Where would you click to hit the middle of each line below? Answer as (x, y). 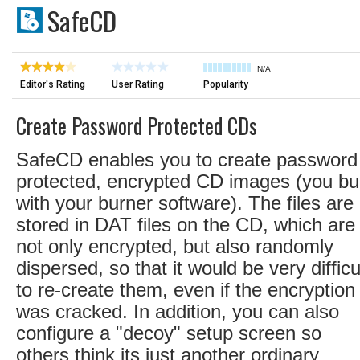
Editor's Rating (53, 84)
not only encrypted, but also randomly (175, 246)
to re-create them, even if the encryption (186, 290)
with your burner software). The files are (185, 203)
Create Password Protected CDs (137, 126)
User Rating (138, 84)
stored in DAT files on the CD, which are (186, 225)
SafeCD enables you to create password (187, 160)
